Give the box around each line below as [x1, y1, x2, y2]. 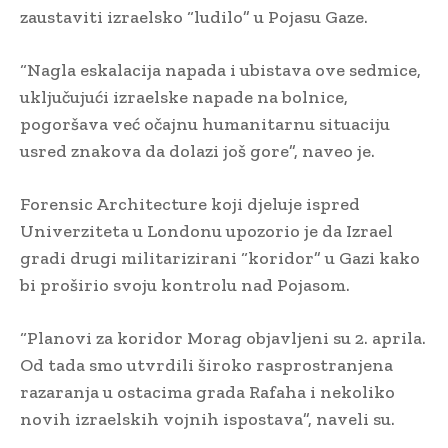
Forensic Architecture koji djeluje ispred [20, 192, 360, 215]
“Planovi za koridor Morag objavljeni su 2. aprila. [20, 326, 426, 349]
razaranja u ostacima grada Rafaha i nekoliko [20, 380, 395, 403]
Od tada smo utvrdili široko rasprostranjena [20, 353, 393, 376]
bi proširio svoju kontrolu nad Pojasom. [20, 273, 350, 296]
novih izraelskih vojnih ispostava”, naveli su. [20, 407, 395, 430]
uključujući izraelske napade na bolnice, [20, 85, 348, 108]
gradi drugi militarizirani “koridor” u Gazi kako [20, 246, 420, 269]
